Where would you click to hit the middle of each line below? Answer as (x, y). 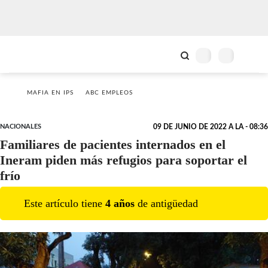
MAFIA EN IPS (50, 93)
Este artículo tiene (65, 203)
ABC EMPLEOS (109, 93)
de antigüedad (166, 203)
